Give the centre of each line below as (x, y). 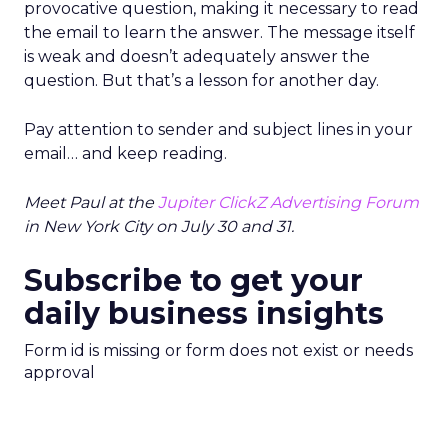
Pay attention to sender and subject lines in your (218, 129)
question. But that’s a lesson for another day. (201, 80)
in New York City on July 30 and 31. (159, 226)
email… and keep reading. (125, 153)
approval (59, 372)
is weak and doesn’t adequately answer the (197, 56)
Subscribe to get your (193, 280)
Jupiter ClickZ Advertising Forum (288, 202)
